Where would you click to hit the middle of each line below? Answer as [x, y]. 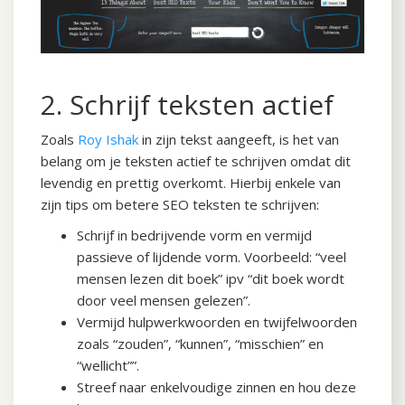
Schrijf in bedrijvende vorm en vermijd [194, 235]
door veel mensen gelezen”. [164, 301]
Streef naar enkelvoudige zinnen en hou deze [217, 387]
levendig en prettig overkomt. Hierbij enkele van [191, 183]
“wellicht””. [108, 366]
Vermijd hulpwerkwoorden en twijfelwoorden [217, 322]
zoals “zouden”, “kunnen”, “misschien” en [200, 344]
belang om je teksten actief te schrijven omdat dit [196, 161]
